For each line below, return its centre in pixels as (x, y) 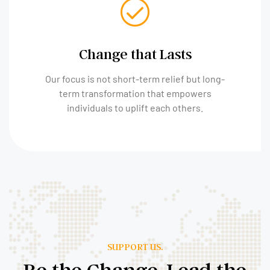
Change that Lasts (135, 54)
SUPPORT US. (135, 246)
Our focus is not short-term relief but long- (135, 78)
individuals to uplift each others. (135, 107)
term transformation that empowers (135, 93)
